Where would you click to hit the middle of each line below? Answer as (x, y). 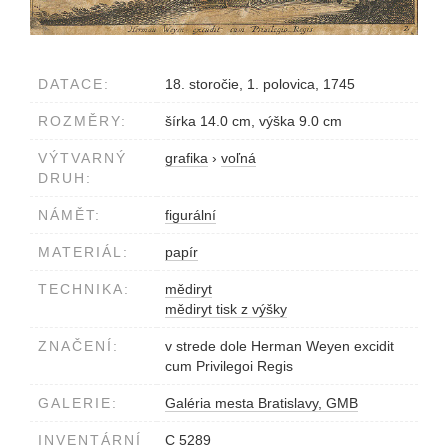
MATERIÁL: (83, 252)
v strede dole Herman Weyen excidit (279, 346)
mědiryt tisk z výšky (226, 309)
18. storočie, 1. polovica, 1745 (260, 84)
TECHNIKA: (84, 289)
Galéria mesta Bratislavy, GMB (261, 403)
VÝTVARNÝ (82, 158)
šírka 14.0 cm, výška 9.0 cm (253, 121)
